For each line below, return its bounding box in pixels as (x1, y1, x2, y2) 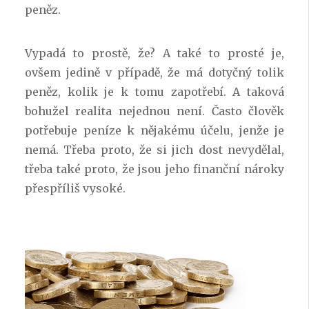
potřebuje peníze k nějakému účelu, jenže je (25, 123, 284, 137)
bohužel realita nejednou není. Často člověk (25, 103, 284, 118)
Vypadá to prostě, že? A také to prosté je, (25, 46, 284, 60)
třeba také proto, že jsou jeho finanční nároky (25, 161, 284, 176)
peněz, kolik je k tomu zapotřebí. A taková (25, 84, 284, 99)
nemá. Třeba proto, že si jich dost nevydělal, (25, 142, 284, 157)
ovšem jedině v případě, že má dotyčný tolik (25, 65, 284, 79)
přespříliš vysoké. (25, 181, 126, 195)
